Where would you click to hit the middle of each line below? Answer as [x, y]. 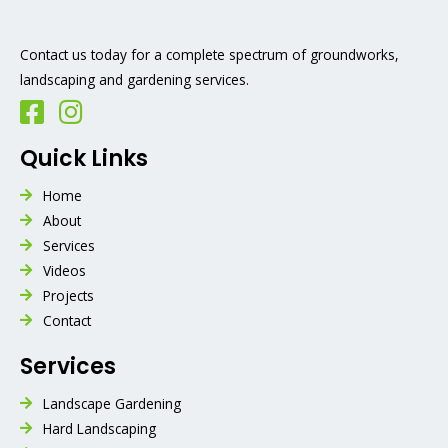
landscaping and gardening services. [134, 79]
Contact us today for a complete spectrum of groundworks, [209, 54]
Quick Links [84, 158]
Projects [68, 295]
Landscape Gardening [111, 403]
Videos [64, 270]
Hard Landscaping [99, 428]
